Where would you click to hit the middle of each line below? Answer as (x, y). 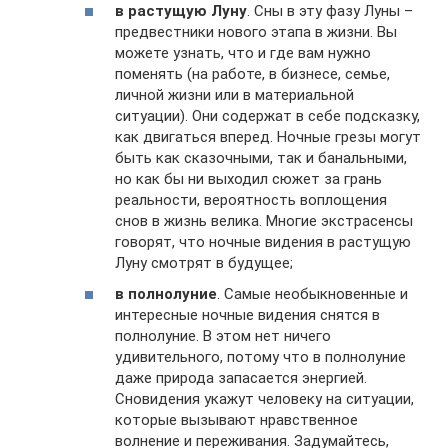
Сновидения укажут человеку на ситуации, (264, 399)
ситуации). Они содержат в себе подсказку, (267, 115)
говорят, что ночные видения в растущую (263, 241)
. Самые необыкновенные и (312, 294)
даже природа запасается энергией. (241, 378)
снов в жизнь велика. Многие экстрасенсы (264, 220)
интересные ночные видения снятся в (247, 315)
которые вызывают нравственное (236, 420)
